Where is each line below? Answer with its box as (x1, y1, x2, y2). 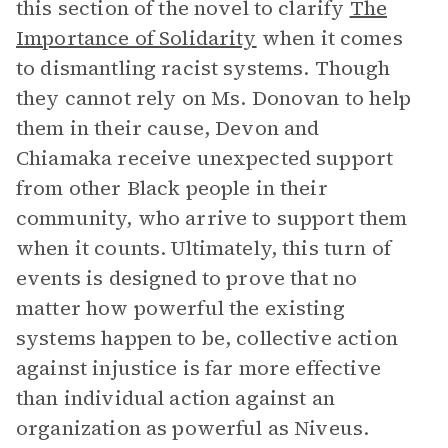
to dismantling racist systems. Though (16, 54, 391, 82)
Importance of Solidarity (16, 24, 257, 52)
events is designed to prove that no (16, 264, 358, 292)
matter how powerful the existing (16, 294, 345, 322)
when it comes (261, 24, 403, 52)
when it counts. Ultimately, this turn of (16, 234, 391, 262)
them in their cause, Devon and (16, 114, 320, 142)
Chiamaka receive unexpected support (16, 144, 394, 172)
